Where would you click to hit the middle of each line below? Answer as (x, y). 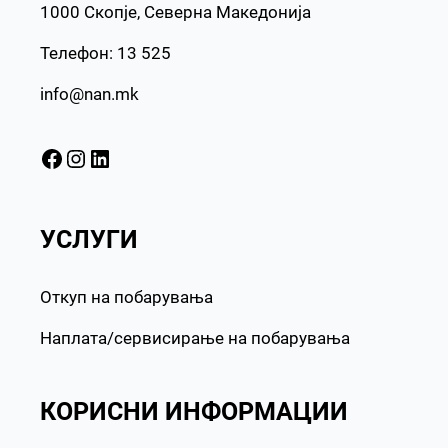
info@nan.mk (89, 93)
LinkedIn (93, 157)
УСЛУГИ (89, 239)
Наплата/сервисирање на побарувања (195, 338)
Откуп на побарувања (126, 297)
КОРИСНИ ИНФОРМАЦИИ (194, 412)
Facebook (45, 157)
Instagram (73, 157)
